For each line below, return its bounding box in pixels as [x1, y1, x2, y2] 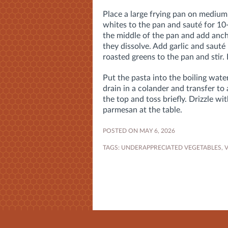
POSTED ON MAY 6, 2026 [103, 127, 175, 134]
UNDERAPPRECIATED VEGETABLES [121, 144, 221, 151]
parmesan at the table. [103, 105, 182, 114]
